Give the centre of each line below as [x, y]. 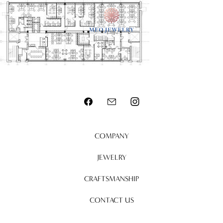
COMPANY [111, 136]
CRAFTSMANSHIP [111, 179]
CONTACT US [111, 200]
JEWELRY [111, 157]
